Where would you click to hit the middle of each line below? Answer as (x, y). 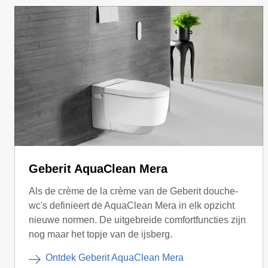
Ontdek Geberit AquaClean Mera (115, 257)
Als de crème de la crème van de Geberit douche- (133, 191)
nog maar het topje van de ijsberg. (100, 234)
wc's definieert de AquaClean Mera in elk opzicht (132, 205)
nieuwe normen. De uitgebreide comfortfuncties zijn (137, 220)
